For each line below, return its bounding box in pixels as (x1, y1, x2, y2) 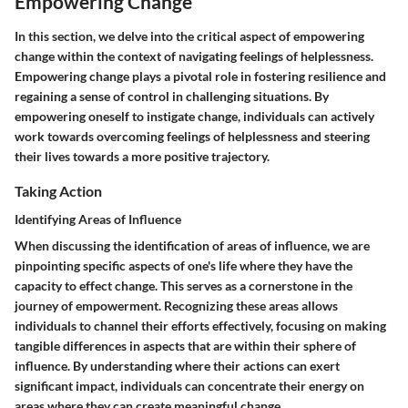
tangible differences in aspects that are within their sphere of (15, 337, 356, 353)
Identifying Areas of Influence (15, 210, 181, 227)
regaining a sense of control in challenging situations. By (15, 87, 329, 104)
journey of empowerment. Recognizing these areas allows (15, 297, 338, 313)
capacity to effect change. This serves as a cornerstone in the (15, 277, 352, 293)
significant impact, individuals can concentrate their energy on (15, 377, 364, 393)
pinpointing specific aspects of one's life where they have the (15, 257, 352, 273)
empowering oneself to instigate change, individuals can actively (15, 107, 374, 124)
